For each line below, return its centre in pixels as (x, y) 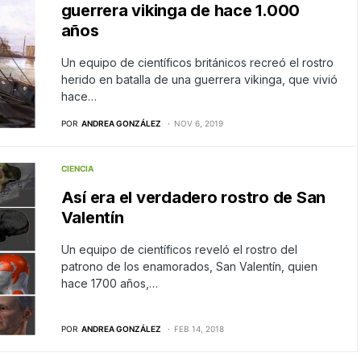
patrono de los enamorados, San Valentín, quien (189, 266)
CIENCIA (77, 168)
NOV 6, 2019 (198, 123)
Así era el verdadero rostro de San (193, 197)
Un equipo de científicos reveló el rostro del (179, 249)
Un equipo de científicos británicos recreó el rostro (197, 62)
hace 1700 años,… (109, 283)
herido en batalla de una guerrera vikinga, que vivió (199, 79)
